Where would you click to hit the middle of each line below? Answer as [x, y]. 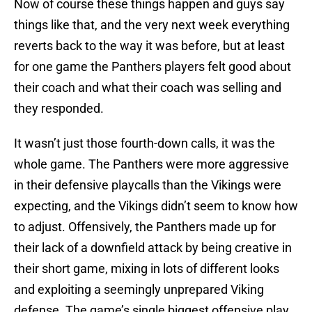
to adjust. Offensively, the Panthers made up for [145, 227]
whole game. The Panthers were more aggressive [151, 164]
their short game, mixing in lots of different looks [147, 269]
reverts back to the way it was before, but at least [149, 46]
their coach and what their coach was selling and [148, 88]
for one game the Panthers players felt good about [153, 67]
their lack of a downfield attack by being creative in [153, 248]
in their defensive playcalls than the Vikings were [148, 185]
